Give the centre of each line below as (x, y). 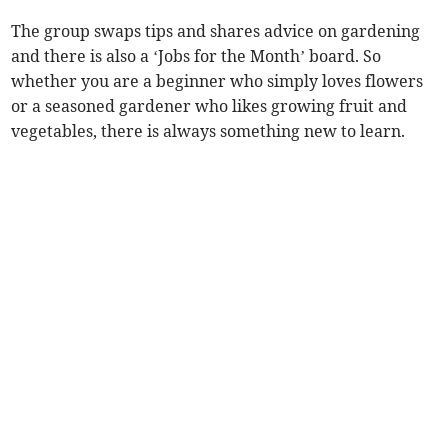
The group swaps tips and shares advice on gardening (216, 31)
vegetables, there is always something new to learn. (208, 131)
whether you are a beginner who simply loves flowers (217, 81)
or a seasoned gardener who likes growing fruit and (209, 106)
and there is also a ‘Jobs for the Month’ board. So (196, 56)
